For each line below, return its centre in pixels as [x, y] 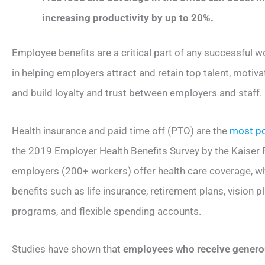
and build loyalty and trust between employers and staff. [137, 93]
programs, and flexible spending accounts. [106, 211]
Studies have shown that [67, 249]
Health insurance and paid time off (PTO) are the [121, 130]
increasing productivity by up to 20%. [128, 17]
